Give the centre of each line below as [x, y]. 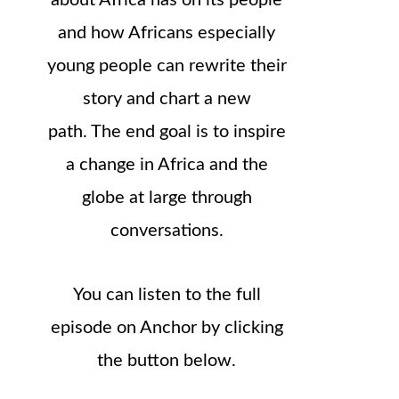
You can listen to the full [167, 295]
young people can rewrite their [167, 66]
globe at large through [167, 198]
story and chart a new [167, 99]
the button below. [167, 361]
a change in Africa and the [167, 165]
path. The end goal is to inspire [167, 132]
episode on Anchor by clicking [167, 328]
